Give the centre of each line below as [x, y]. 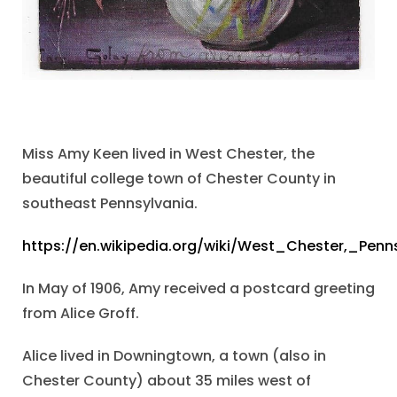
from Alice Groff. [81, 314]
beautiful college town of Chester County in [179, 179]
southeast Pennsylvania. [110, 204]
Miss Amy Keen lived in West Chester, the [168, 154]
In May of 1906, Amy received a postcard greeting [198, 289]
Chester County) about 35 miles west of [167, 381]
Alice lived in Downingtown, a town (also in [174, 356]
